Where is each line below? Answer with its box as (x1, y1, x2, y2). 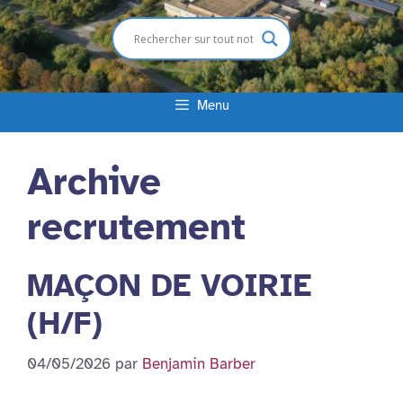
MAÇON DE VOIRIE (27, 266, 311, 305)
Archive (27, 158, 161, 205)
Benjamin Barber (142, 354, 255, 373)
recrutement (27, 203, 246, 250)
